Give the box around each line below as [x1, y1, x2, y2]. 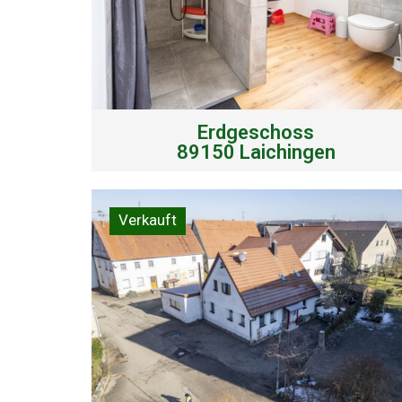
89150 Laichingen [176, 140, 336, 163]
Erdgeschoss [197, 120, 315, 144]
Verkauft [118, 210, 177, 229]
